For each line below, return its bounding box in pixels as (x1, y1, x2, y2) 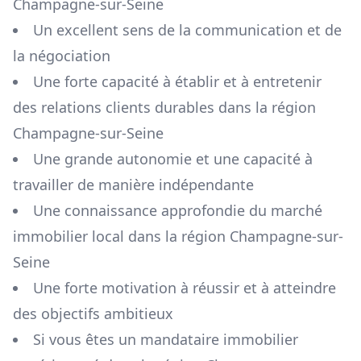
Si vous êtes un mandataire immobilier (33, 330, 298, 350)
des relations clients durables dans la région (13, 98, 316, 118)
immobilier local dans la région (13, 226, 230, 247)
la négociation (13, 46, 110, 66)
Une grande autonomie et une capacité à (33, 149, 313, 169)
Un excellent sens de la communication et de (33, 20, 342, 40)
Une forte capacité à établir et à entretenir (33, 72, 322, 92)
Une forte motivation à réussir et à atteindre (33, 278, 336, 298)
